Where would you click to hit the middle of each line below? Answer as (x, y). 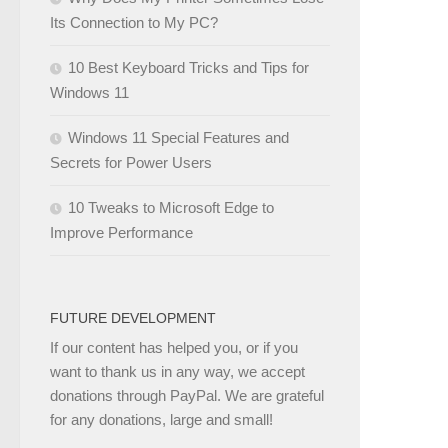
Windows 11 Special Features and (178, 137)
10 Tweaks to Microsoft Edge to (171, 207)
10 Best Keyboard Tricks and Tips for (188, 67)
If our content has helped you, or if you (174, 347)
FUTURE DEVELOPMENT (133, 317)
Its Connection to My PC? (134, 22)
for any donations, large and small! (161, 419)
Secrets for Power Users (131, 162)
